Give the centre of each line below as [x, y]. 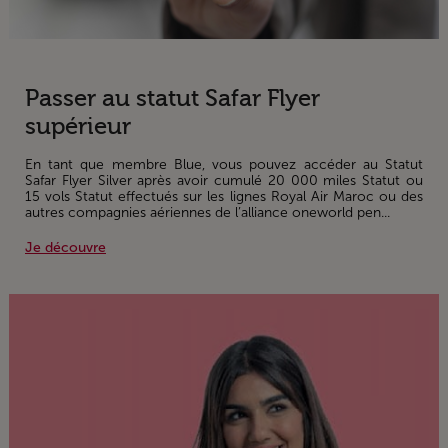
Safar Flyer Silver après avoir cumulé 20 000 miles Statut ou [224, 181]
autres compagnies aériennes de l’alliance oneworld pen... [207, 213]
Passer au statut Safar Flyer [172, 99]
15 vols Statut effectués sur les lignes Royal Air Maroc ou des [224, 197]
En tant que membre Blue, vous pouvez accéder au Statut [224, 165]
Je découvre [65, 248]
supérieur [78, 127]
